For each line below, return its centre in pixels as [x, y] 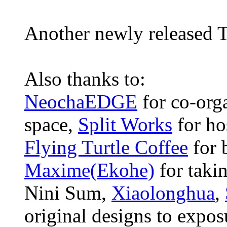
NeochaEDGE [81, 101]
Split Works [125, 124]
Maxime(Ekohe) [89, 170]
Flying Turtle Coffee [106, 147]
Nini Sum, [68, 193]
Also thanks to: [85, 79]
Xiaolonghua [163, 193]
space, [51, 124]
